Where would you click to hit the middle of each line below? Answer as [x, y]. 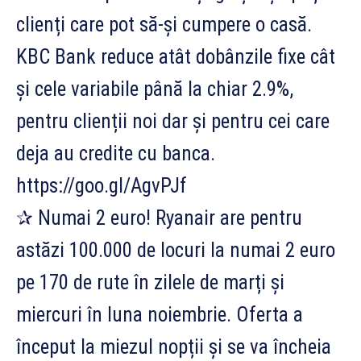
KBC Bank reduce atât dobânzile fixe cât [176, 56]
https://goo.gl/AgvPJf [102, 185]
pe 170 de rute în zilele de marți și [150, 282]
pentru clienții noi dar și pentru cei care [173, 121]
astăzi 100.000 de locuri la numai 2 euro [176, 250]
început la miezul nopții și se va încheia [174, 346]
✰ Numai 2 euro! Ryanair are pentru [159, 218]
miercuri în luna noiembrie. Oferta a [160, 314]
